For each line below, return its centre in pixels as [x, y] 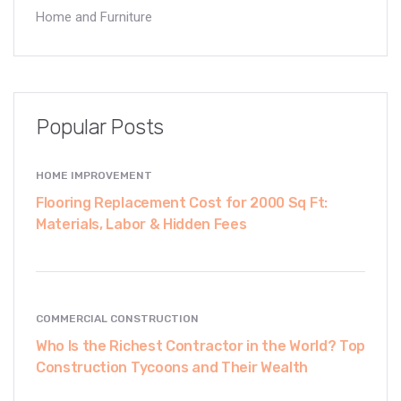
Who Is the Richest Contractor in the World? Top [200, 346]
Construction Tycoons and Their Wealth [172, 368]
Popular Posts [100, 128]
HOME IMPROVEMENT [94, 176]
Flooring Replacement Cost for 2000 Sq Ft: [182, 203]
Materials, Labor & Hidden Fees [141, 225]
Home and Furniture [94, 17]
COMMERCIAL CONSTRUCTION [117, 319]
